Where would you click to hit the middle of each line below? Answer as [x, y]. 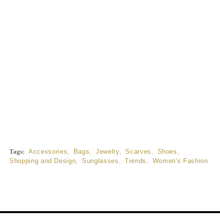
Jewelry [108, 151]
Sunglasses [100, 161]
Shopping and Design [43, 161]
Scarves [138, 151]
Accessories [48, 151]
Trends [136, 161]
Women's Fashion [180, 161]
